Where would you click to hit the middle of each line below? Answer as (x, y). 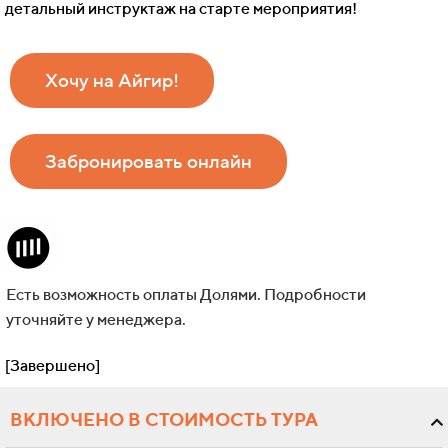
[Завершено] (52, 366)
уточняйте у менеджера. (96, 320)
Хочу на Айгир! (112, 80)
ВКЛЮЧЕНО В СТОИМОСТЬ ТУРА (164, 420)
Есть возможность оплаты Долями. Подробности (186, 295)
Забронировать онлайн (148, 161)
